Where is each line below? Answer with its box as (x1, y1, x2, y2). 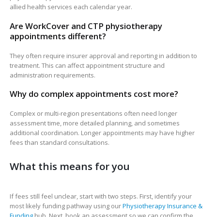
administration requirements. (10, 70, 95, 79)
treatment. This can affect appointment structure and (10, 61, 165, 70)
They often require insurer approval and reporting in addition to (10, 51, 197, 60)
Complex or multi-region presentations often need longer (10, 109, 177, 118)
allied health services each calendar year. (10, 2, 132, 12)
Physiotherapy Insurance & (123, 201, 202, 210)
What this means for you (10, 159, 130, 173)
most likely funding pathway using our (10, 201, 123, 210)
